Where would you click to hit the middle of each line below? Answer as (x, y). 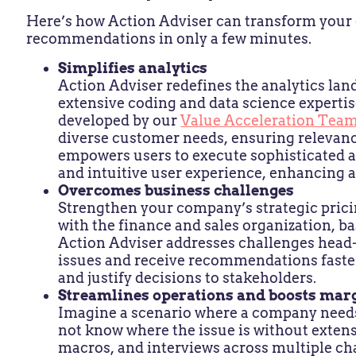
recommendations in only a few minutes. (172, 39)
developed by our (120, 120)
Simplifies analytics (133, 68)
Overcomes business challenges (178, 190)
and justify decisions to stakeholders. (191, 277)
